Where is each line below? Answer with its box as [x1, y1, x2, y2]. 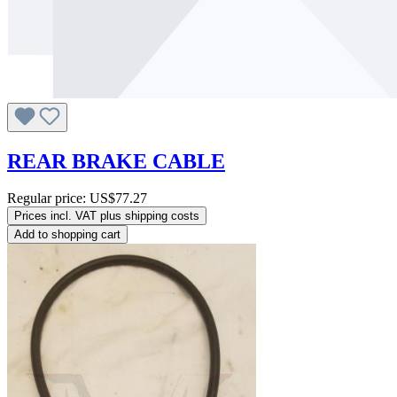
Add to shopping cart [14, 228, 121, 242]
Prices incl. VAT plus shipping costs [14, 209, 199, 223]
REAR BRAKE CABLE [7, 149, 225, 173]
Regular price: [7, 191, 90, 206]
